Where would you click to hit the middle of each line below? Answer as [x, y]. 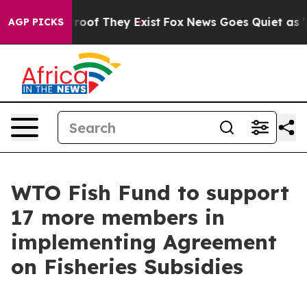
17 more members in [118, 217]
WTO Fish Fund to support [150, 193]
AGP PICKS [36, 22]
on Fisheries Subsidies [127, 267]
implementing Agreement [144, 242]
